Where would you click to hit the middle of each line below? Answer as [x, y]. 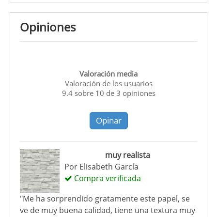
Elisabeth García [109, 166]
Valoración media [108, 73]
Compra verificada [106, 178]
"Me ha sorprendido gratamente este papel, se [105, 199]
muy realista [127, 155]
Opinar [108, 120]
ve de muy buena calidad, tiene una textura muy [108, 210]
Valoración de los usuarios [108, 83]
